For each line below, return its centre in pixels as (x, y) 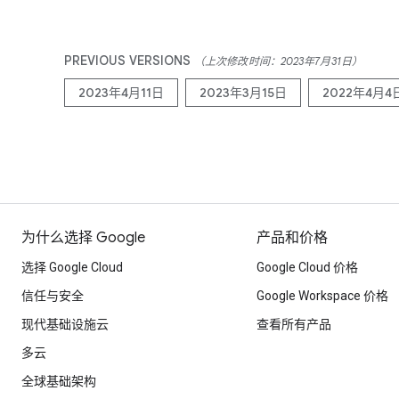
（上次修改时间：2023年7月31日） (278, 61)
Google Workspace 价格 (322, 296)
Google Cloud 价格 (307, 267)
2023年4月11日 (121, 93)
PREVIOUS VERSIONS (129, 61)
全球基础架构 (59, 381)
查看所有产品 (294, 324)
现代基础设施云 (65, 324)
